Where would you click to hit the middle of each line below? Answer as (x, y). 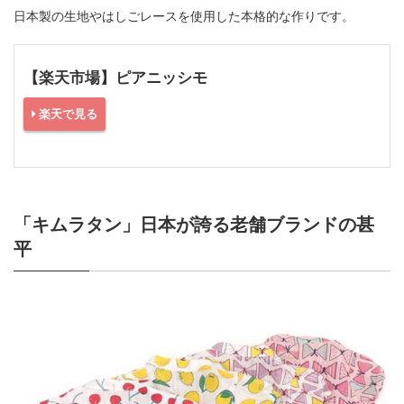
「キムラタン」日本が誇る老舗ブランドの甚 (194, 225)
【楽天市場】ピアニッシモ (115, 78)
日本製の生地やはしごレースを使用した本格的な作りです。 (184, 16)
